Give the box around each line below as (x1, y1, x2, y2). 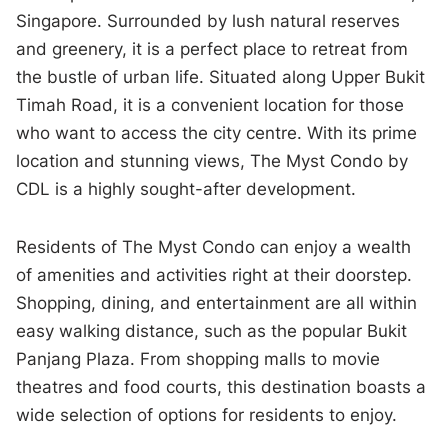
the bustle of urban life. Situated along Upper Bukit (16, 67, 426, 88)
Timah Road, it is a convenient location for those (16, 95, 405, 116)
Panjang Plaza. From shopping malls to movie (16, 349, 381, 370)
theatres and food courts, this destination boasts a (16, 377, 427, 398)
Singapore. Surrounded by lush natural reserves (16, 11, 401, 32)
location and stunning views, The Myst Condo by (16, 151, 409, 172)
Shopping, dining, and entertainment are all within (16, 293, 418, 314)
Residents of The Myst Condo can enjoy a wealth (16, 237, 412, 258)
